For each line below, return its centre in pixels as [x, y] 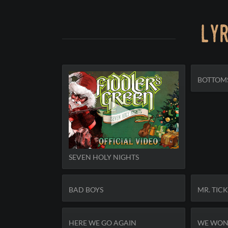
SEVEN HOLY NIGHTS [104, 157]
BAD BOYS [86, 190]
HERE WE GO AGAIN [102, 222]
